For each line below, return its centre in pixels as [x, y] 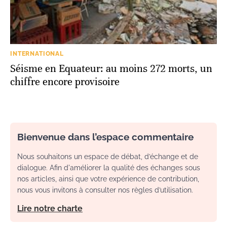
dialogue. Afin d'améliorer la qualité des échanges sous [109, 168]
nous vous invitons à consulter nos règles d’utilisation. [105, 190]
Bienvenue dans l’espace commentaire [105, 137]
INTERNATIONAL [37, 54]
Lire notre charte [50, 209]
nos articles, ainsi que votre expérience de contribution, [108, 179]
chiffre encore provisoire [65, 82]
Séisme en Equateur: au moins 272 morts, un [111, 69]
